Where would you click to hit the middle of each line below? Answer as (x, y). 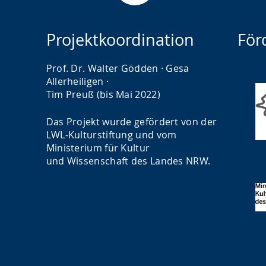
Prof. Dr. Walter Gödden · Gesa (118, 68)
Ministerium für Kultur (98, 148)
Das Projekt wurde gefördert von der (132, 122)
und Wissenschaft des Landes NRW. (128, 161)
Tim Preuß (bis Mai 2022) (103, 94)
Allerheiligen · (77, 81)
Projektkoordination (120, 40)
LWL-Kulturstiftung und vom (111, 135)
